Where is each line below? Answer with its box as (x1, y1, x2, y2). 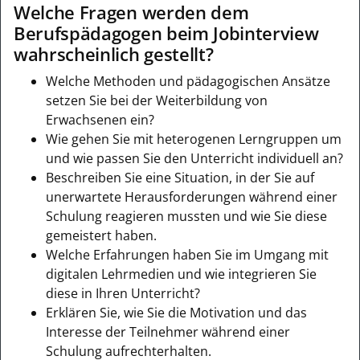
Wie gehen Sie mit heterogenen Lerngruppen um (46, 129, 342, 148)
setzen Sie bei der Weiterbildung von (46, 91, 268, 109)
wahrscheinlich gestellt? (14, 41, 214, 67)
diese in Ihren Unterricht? (46, 284, 200, 302)
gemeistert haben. (46, 226, 157, 244)
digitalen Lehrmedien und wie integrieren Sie (46, 264, 317, 283)
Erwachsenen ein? (46, 110, 154, 129)
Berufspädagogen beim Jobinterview (14, 20, 319, 46)
